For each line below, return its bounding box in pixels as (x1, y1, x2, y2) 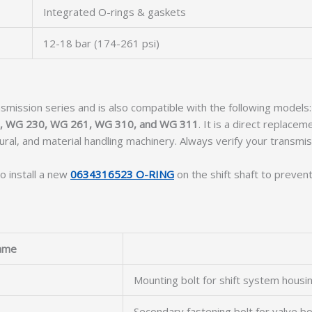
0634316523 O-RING (70, 167, 174, 181)
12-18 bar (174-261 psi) (43, 36, 159, 50)
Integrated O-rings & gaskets (43, 5, 186, 19)
